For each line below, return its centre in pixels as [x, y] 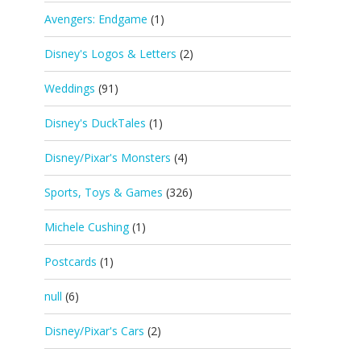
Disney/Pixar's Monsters [108, 158]
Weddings [70, 88]
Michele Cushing [87, 227]
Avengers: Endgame [96, 19]
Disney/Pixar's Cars [94, 331]
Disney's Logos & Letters [110, 54]
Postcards [71, 261]
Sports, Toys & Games [104, 192]
